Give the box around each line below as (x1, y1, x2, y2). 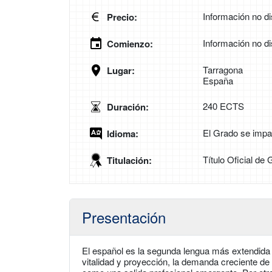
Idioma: (107, 127, 138, 140)
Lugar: (107, 64, 135, 77)
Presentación (82, 206, 166, 228)
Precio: (107, 10, 137, 24)
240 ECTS (203, 100, 244, 112)
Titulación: (107, 154, 152, 167)
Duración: (107, 100, 149, 114)
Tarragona (203, 63, 243, 76)
